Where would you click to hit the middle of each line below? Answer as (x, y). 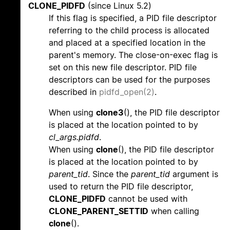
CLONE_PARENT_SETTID (99, 211)
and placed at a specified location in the (127, 43)
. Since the (109, 174)
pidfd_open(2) (127, 92)
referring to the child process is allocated (129, 31)
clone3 (110, 113)
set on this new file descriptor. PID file (123, 68)
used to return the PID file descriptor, (121, 187)
